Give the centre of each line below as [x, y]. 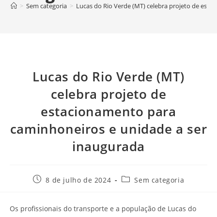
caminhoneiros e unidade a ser [108, 129]
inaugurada [108, 146]
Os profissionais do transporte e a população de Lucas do [103, 208]
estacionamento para [108, 111]
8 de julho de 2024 [78, 180]
